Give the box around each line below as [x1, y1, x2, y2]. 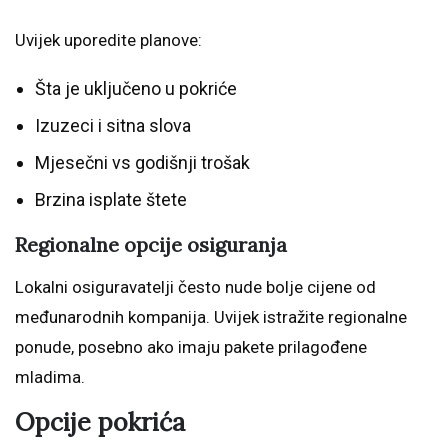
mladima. [15, 367, 85, 388]
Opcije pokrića [15, 406, 185, 439]
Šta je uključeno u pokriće [35, 78, 237, 100]
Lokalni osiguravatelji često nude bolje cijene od [15, 277, 376, 298]
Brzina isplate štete [35, 189, 187, 211]
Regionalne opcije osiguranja [15, 232, 287, 258]
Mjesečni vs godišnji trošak [35, 152, 250, 174]
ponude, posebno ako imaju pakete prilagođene [15, 337, 367, 358]
